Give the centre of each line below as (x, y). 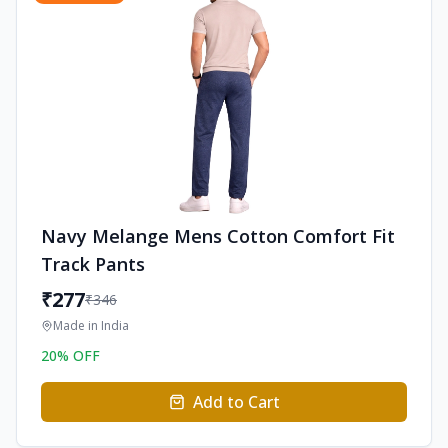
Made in (77, 325)
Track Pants (93, 264)
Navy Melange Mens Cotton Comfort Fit (218, 236)
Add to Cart (236, 402)
